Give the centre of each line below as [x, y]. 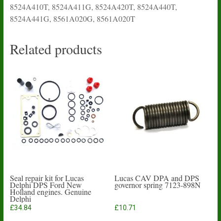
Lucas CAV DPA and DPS [157, 178]
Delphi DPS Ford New [46, 184]
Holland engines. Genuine [50, 191]
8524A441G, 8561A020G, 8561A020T [72, 18]
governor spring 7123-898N [158, 184]
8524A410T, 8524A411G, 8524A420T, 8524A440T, [93, 6]
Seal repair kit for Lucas [47, 178]
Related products [56, 49]
